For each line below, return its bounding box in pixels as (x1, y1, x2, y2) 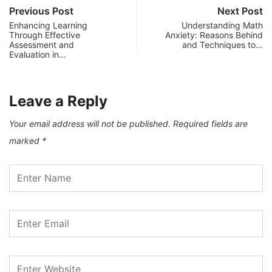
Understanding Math (182, 19, 263, 30)
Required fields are (173, 118, 248, 129)
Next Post (217, 4, 263, 17)
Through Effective (9, 29, 80, 40)
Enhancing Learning (9, 19, 87, 30)
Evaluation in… (9, 49, 66, 59)
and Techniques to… (182, 39, 263, 50)
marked (9, 135, 42, 146)
